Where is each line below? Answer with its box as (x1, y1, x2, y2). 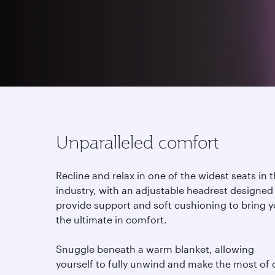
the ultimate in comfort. (56, 214, 167, 225)
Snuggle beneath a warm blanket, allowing (56, 243, 254, 255)
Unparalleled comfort (56, 131, 219, 153)
